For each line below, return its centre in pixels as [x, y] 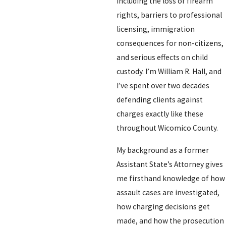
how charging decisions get [163, 206]
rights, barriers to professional [169, 15]
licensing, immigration [155, 29]
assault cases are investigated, [168, 192]
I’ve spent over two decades [163, 86]
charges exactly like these [160, 114]
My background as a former [162, 150]
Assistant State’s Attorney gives [169, 164]
